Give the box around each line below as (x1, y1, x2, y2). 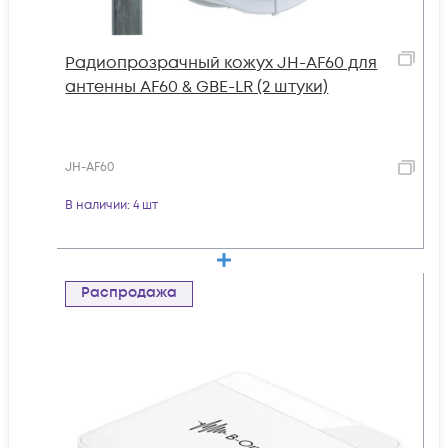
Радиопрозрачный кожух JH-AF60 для (65, 51, 378, 74)
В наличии (65, 196, 128, 214)
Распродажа (90, 282, 178, 302)
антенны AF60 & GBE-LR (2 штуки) (65, 75, 329, 98)
